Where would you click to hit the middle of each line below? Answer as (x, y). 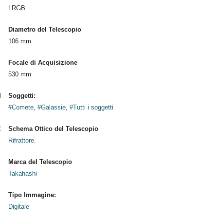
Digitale (18, 207)
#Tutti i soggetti (91, 107)
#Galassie (51, 107)
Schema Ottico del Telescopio (53, 129)
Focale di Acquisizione (43, 63)
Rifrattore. (22, 140)
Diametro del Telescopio (45, 29)
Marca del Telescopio (40, 162)
